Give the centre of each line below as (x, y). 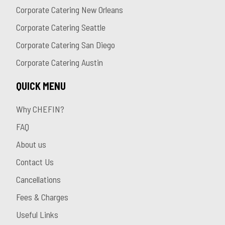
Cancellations (38, 180)
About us (31, 144)
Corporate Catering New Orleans (70, 10)
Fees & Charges (42, 197)
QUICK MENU (41, 86)
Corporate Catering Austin (60, 63)
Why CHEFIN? (40, 109)
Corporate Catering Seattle (61, 27)
